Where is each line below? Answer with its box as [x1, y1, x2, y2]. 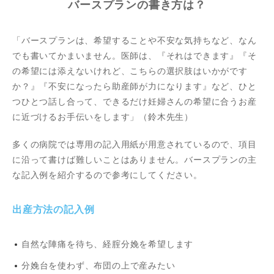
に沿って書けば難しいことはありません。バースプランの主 [12, 154, 257, 166]
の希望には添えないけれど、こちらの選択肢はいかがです [12, 65, 248, 77]
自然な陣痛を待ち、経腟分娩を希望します [21, 238, 194, 250]
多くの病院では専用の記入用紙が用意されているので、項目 [12, 138, 257, 150]
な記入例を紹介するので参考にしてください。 [12, 169, 202, 181]
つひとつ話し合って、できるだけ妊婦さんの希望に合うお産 [12, 95, 257, 108]
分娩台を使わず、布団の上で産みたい [21, 259, 176, 272]
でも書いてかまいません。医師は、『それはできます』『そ [12, 50, 257, 62]
